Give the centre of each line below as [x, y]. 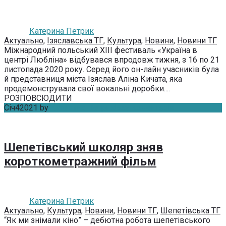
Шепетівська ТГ [190, 210]
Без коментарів [145, 108]
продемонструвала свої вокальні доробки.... [87, 89]
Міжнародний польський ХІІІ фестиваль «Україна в [101, 50]
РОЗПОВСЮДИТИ [38, 98]
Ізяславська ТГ [75, 41]
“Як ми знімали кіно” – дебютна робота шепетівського [107, 220]
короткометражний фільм [80, 162]
